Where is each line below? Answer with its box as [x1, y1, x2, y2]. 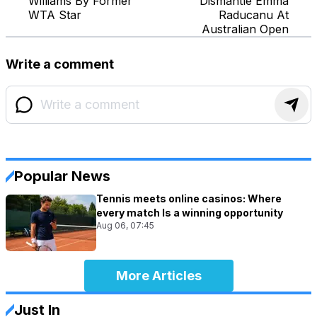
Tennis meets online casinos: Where [96, 192, 282, 205]
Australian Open [202, 22, 289, 37]
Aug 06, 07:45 [96, 220, 154, 231]
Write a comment [6, 57, 114, 72]
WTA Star [28, 8, 81, 23]
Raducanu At [219, 8, 289, 23]
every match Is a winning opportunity [96, 207, 283, 219]
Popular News [14, 168, 110, 185]
